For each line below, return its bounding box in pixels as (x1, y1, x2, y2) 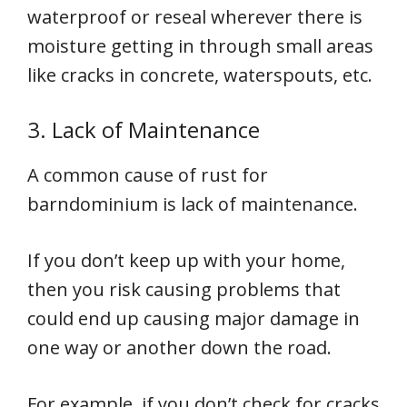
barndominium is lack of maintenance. (27, 192, 358, 216)
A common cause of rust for (27, 163, 268, 187)
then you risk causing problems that (27, 277, 341, 302)
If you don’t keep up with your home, (27, 248, 345, 273)
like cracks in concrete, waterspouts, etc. (27, 63, 372, 87)
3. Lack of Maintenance (27, 114, 260, 144)
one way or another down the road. (27, 335, 332, 360)
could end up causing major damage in (27, 306, 360, 331)
